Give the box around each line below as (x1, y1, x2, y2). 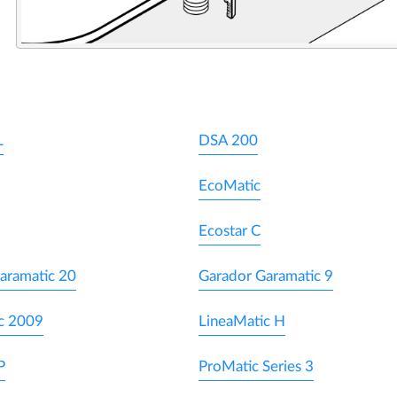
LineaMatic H (198, 313, 285, 329)
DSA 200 (198, 132, 258, 148)
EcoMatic (198, 177, 261, 193)
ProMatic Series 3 (198, 358, 314, 374)
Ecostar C (198, 222, 261, 238)
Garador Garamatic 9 (198, 268, 333, 284)
